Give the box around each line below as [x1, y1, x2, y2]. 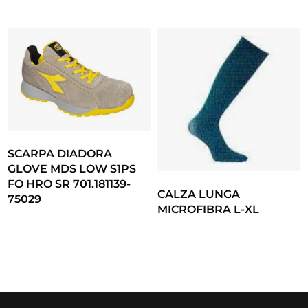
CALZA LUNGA [157, 187, 240, 201]
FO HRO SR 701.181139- [8, 177, 131, 190]
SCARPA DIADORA [8, 146, 113, 160]
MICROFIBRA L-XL [157, 202, 259, 216]
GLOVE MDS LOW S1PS [8, 162, 137, 175]
